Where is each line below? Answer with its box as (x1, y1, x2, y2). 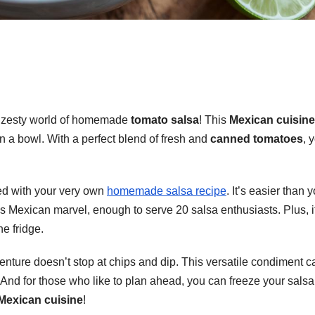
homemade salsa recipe (107, 184, 226, 197)
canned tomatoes (210, 132, 303, 145)
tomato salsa (131, 113, 199, 126)
